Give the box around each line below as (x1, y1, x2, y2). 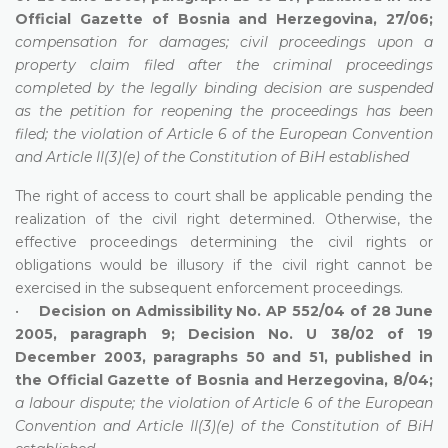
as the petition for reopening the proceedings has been (15, 101, 433, 120)
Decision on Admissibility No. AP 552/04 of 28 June (38, 301, 434, 320)
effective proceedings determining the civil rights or (15, 232, 433, 251)
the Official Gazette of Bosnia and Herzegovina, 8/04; (15, 370, 433, 389)
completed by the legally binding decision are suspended (15, 78, 433, 97)
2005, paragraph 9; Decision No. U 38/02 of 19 (15, 324, 433, 343)
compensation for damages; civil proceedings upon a (15, 32, 433, 51)
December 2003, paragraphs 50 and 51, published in (15, 347, 433, 366)
